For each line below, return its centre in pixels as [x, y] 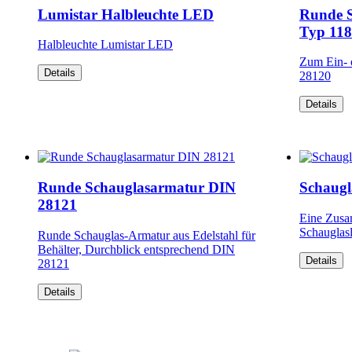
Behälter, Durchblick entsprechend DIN [136, 249]
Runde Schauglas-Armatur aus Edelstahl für [147, 235]
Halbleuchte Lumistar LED [105, 45]
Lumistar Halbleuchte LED [126, 14]
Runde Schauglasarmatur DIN [137, 187]
